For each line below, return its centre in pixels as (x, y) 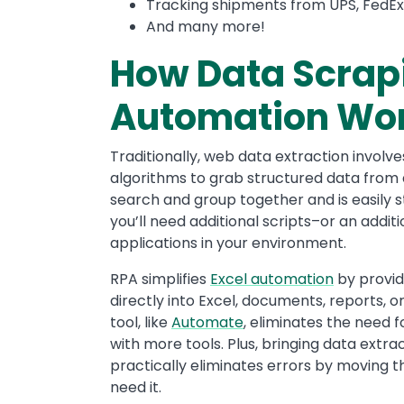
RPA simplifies (160, 279)
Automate (207, 322)
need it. (136, 387)
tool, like (141, 322)
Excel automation (272, 279)
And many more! (206, 27)
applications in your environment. (228, 243)
